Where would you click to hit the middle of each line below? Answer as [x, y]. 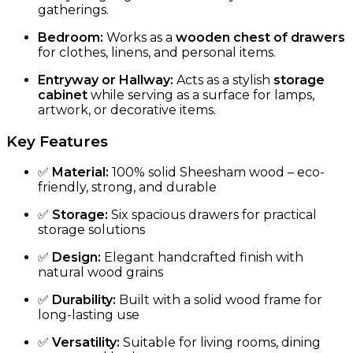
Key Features [57, 141]
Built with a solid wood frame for [219, 300]
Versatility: [86, 343]
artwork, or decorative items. [127, 110]
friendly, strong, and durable [127, 188]
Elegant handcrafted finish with [202, 258]
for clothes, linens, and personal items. [157, 52]
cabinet [63, 95]
